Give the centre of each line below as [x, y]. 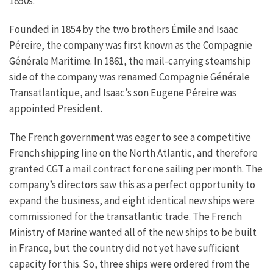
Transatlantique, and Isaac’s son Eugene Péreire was [123, 92]
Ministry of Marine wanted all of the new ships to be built [133, 232]
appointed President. [56, 108]
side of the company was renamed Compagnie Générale [129, 76]
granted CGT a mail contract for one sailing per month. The [136, 168]
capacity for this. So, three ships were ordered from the [129, 264]
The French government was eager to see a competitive [130, 137]
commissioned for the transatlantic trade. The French [126, 216]
